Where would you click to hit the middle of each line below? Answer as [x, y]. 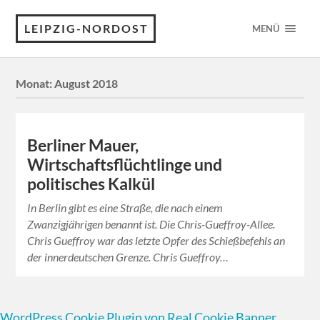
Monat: [35, 84]
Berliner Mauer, [83, 146]
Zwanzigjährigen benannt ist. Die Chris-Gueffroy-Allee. [151, 224]
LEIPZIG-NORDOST [87, 28]
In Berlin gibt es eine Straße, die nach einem [125, 208]
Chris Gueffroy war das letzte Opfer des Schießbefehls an [156, 241]
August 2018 [86, 84]
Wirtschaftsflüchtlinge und [125, 165]
